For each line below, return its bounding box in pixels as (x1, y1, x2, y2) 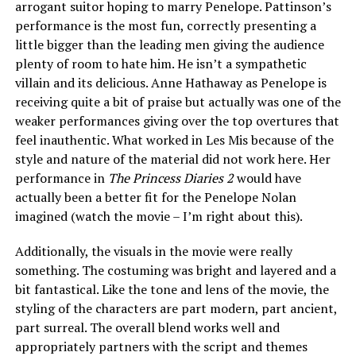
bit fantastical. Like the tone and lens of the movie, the (14, 281, 329, 299)
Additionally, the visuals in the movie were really (14, 242, 292, 261)
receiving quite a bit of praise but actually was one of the (14, 93, 341, 111)
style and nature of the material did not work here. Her (14, 150, 331, 168)
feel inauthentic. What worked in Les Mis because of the (14, 131, 334, 149)
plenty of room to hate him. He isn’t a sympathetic (14, 55, 307, 73)
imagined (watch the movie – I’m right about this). (14, 207, 305, 226)
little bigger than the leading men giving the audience (14, 36, 324, 54)
